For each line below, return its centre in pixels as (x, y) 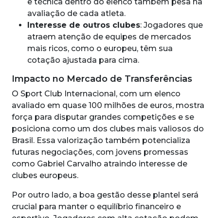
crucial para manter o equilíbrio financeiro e (96, 206)
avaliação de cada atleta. (76, 13)
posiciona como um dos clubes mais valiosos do (108, 128)
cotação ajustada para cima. (83, 60)
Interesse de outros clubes (84, 25)
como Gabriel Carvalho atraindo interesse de (100, 163)
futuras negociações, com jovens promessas (100, 152)
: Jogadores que (172, 25)
